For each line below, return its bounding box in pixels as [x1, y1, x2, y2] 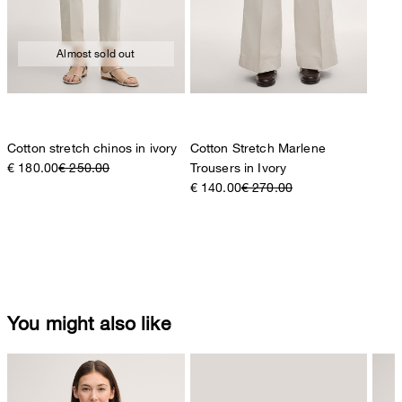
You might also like [7, 311, 170, 334]
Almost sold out [57, 46, 135, 60]
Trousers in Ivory [189, 159, 287, 175]
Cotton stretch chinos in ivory [7, 139, 178, 155]
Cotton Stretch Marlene [189, 139, 326, 155]
